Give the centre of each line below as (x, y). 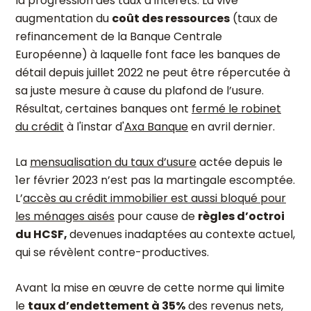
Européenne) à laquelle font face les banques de (148, 54)
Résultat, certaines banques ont (103, 109)
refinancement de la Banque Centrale (119, 36)
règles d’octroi (241, 216)
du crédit (40, 127)
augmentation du (64, 18)
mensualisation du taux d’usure (113, 162)
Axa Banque (156, 127)
